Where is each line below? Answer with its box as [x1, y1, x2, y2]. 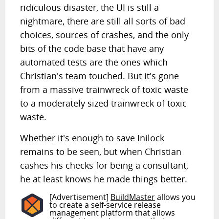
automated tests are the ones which [20, 56, 168, 68]
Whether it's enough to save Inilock [20, 132, 165, 144]
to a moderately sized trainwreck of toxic [20, 97, 187, 109]
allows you [155, 192, 196, 202]
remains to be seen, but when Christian [20, 146, 182, 157]
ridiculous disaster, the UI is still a [20, 1, 159, 13]
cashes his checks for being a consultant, [20, 159, 189, 171]
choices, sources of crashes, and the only [20, 29, 189, 41]
